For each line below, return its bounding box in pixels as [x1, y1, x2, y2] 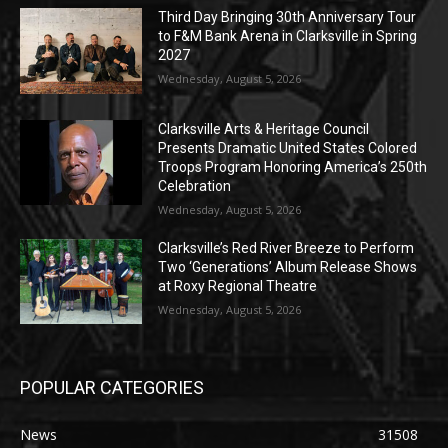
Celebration [158, 177, 232, 194]
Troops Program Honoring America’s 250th [158, 158, 428, 175]
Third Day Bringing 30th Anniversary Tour [158, 8, 417, 25]
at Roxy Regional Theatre [158, 277, 318, 294]
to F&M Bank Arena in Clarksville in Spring [158, 27, 418, 44]
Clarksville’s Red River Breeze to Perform [158, 239, 415, 256]
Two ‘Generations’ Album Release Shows [158, 258, 418, 275]
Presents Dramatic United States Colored [158, 139, 418, 156]
